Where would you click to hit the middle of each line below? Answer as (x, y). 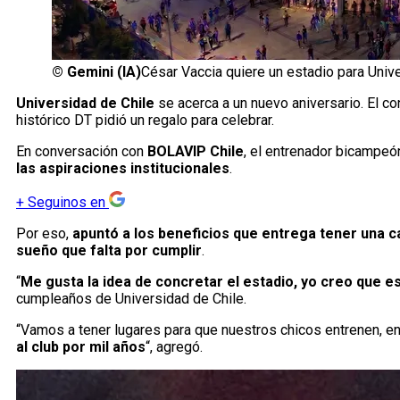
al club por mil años (81, 347)
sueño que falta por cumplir (109, 251)
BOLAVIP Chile (196, 152)
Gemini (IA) (104, 72)
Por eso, (44, 234)
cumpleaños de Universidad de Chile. (131, 299)
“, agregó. (174, 347)
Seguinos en (67, 203)
